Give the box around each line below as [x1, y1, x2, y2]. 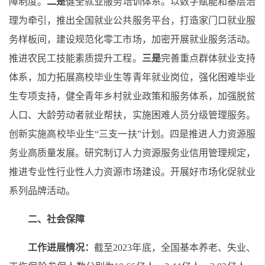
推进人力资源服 [189, 129, 256, 139]
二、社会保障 [28, 214, 85, 224]
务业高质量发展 [9, 148, 76, 158]
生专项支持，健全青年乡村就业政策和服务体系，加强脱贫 [9, 91, 256, 101]
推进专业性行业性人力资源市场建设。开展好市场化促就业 [9, 167, 256, 177]
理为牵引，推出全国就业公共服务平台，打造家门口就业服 [9, 15, 256, 25]
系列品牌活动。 [9, 186, 75, 196]
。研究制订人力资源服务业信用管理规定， [75, 148, 256, 158]
